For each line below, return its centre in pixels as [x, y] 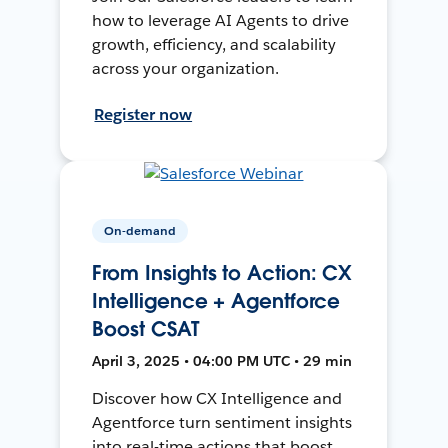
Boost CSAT [145, 328]
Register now [143, 114]
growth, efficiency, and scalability [214, 44]
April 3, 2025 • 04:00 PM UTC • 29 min [222, 360]
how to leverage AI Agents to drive [220, 20]
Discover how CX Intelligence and [217, 398]
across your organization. [185, 68]
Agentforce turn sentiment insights [222, 422]
